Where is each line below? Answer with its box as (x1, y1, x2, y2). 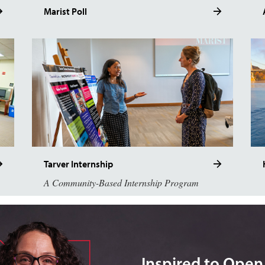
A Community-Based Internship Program (44, 176, 199, 189)
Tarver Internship (44, 157, 113, 170)
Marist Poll (44, 5, 87, 17)
